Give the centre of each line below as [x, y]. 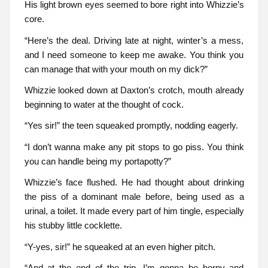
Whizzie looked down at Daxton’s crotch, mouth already [134, 90]
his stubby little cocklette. [73, 226]
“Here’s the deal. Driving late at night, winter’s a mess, [134, 40]
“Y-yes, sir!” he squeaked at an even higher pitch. [120, 246]
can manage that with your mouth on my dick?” [116, 69]
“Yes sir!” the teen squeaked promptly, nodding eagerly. [131, 126]
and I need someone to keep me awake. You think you [134, 54]
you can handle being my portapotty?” [98, 161]
